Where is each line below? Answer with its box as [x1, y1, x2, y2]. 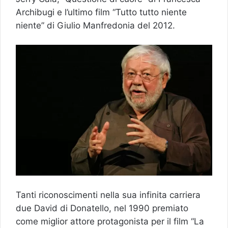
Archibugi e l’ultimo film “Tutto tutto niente [16, 7, 187, 17]
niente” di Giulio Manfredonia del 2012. [16, 20, 175, 31]
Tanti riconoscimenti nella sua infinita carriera [16, 190, 201, 201]
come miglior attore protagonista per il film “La [16, 216, 204, 227]
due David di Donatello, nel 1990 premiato [16, 203, 188, 214]
